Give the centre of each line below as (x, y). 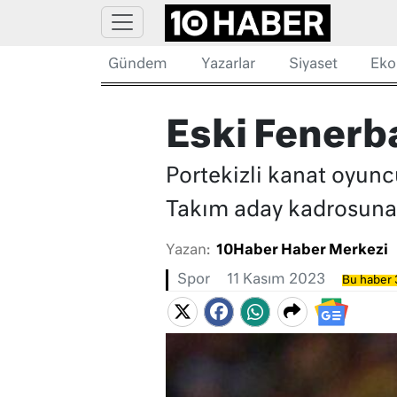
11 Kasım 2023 (276, 280)
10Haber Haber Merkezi (302, 251)
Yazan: (187, 251)
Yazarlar (228, 65)
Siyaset (313, 65)
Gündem (138, 65)
